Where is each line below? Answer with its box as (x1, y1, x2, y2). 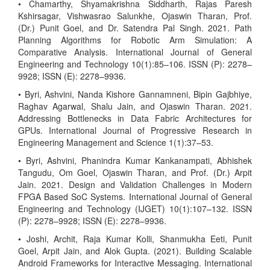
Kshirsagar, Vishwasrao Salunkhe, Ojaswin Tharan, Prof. (18, 10, 252, 22)
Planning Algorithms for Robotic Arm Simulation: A (18, 34, 252, 46)
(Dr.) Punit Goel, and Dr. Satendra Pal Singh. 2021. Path (18, 22, 252, 34)
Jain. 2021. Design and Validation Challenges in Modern (18, 178, 252, 190)
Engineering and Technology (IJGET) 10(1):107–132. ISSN (18, 202, 252, 215)
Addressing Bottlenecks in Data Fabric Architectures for (18, 112, 252, 124)
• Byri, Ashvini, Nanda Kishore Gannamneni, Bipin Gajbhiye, (18, 88, 252, 100)
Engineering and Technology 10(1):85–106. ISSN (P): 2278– (18, 58, 252, 70)
